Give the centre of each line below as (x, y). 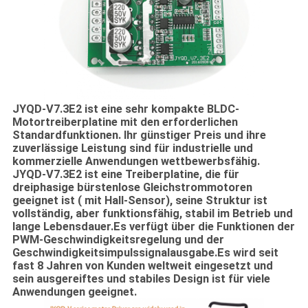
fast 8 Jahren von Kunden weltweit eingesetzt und (142, 265)
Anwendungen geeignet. (74, 291)
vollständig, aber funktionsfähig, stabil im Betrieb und (152, 213)
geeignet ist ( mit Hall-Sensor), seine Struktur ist (140, 200)
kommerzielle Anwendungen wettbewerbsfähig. (136, 161)
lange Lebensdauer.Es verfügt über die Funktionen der (153, 226)
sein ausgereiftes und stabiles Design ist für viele (141, 278)
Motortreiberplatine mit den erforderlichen (125, 122)
